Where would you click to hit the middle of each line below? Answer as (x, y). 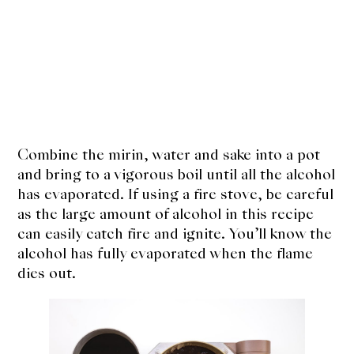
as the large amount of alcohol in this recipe (166, 214)
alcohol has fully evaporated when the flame (166, 254)
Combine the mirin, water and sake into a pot (169, 155)
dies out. (49, 273)
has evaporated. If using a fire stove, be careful (176, 194)
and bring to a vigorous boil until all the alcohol (177, 175)
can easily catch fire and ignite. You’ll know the (175, 234)
